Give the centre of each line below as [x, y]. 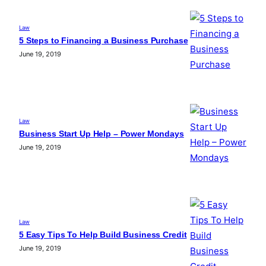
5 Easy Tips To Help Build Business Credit [103, 235]
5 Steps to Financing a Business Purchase [104, 40]
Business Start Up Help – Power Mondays [102, 134]
